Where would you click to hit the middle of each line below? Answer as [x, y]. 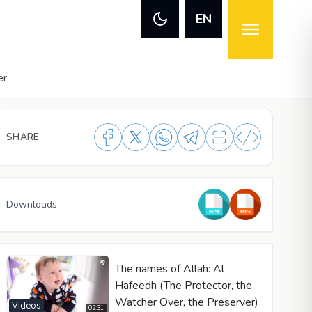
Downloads [32, 204]
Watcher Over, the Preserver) [186, 302]
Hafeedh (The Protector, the [183, 285]
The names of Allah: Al [169, 268]
